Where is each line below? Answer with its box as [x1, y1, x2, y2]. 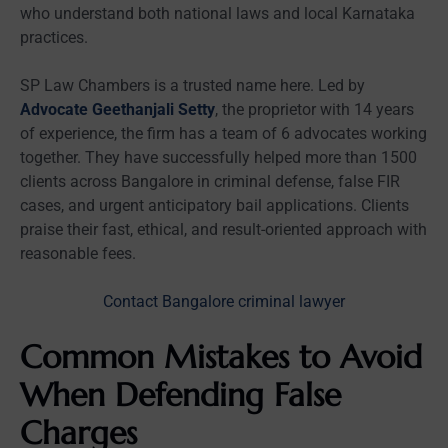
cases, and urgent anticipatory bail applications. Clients [20, 195, 409, 215]
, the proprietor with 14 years [215, 99, 414, 119]
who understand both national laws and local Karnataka [20, 3, 415, 23]
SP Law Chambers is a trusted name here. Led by [20, 75, 365, 95]
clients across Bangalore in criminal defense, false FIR [20, 171, 400, 191]
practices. [20, 27, 88, 47]
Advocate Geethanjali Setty [20, 99, 215, 119]
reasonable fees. [20, 243, 136, 263]
